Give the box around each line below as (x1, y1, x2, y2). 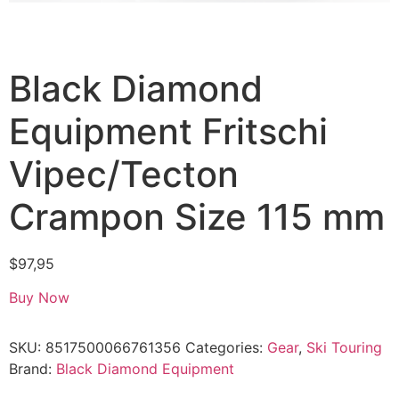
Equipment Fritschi (9, 110, 328, 153)
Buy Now (9, 289, 69, 307)
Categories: (185, 338, 267, 357)
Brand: (9, 360, 56, 379)
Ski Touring (306, 338, 382, 357)
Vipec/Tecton (9, 152, 239, 196)
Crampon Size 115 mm (9, 195, 385, 239)
